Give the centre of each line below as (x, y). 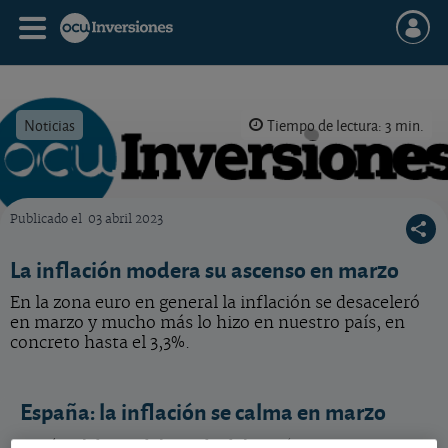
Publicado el (47, 219)
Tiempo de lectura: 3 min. (345, 124)
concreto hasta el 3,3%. (102, 343)
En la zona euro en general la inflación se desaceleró (215, 303)
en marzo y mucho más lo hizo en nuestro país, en (207, 323)
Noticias (49, 124)
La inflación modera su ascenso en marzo (204, 269)
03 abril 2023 (125, 219)
